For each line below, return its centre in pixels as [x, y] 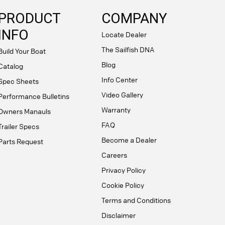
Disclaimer [118, 215]
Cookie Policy [123, 185]
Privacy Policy [123, 170]
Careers [114, 154]
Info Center [119, 79]
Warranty [116, 109]
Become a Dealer [129, 139]
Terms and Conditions [136, 200]
